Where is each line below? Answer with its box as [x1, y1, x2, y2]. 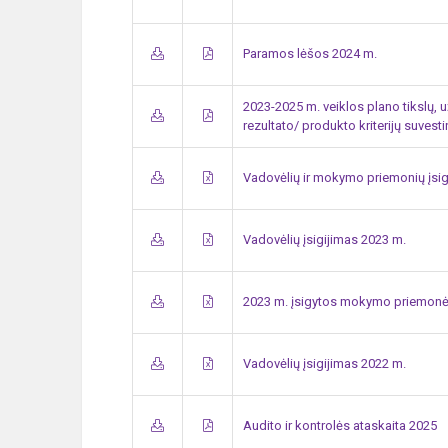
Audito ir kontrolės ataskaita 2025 [243, 418, 437, 433]
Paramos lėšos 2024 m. [243, 46, 377, 61]
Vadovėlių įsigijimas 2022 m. [243, 356, 406, 371]
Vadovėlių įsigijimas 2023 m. [243, 232, 406, 247]
